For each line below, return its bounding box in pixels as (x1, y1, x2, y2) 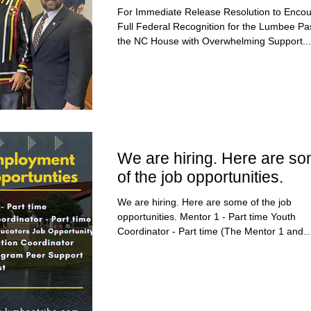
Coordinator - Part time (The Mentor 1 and (117, 226, 303, 237)
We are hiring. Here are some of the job (117, 196, 292, 208)
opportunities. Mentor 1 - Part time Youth (117, 211, 296, 223)
